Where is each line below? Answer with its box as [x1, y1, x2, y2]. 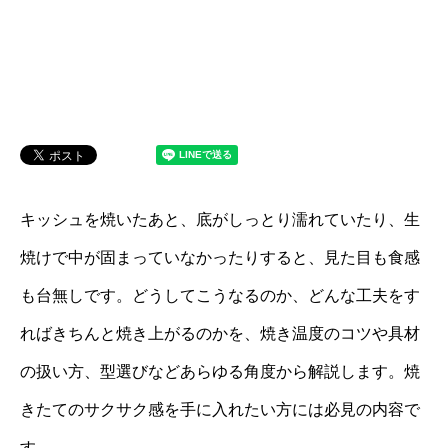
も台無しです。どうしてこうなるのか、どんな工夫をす [20, 287, 420, 304]
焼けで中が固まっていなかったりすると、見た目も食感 [20, 249, 420, 266]
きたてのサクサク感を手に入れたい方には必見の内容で [20, 401, 420, 418]
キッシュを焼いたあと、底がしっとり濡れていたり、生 [20, 211, 420, 228]
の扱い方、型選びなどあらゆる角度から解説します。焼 [20, 363, 420, 380]
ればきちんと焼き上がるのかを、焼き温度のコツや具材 [20, 325, 420, 342]
